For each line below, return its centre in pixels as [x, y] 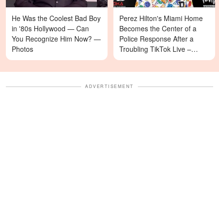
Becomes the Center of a [158, 29]
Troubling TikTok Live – [155, 49]
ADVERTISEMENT [109, 87]
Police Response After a [156, 39]
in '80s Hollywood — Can [50, 29]
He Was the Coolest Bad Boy [56, 18]
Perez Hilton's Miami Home [161, 18]
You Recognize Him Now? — [56, 39]
